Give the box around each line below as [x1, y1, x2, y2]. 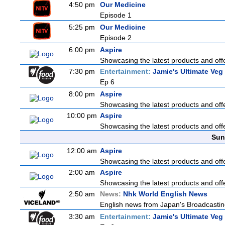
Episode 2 [100, 34, 132, 42]
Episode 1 [100, 11, 132, 19]
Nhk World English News [123, 190, 207, 198]
